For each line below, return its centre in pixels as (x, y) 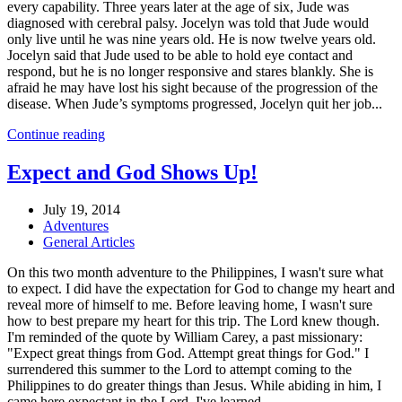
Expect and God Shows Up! (132, 172)
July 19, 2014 (82, 210)
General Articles (89, 242)
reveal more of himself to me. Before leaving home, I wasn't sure (190, 305)
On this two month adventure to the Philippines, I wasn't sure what (195, 273)
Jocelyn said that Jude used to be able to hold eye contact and (180, 55)
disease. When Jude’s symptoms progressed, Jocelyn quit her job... (195, 103)
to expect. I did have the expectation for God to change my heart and (201, 289)
